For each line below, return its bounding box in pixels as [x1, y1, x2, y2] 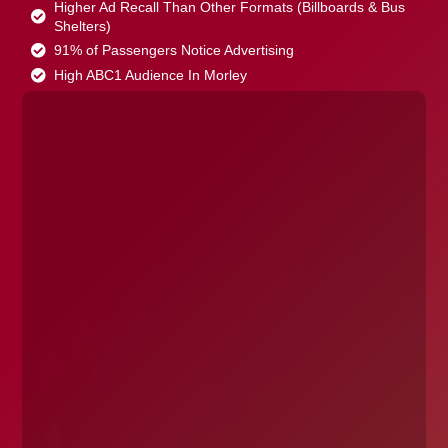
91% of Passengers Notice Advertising [54, 42, 295, 59]
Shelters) [54, 18, 112, 35]
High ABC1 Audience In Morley [54, 67, 248, 84]
